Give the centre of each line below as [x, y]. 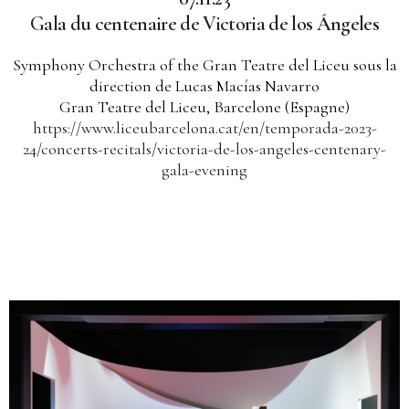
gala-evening [204, 169]
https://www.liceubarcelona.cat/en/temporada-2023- [204, 127]
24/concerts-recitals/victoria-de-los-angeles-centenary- [204, 148]
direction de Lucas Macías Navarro [204, 85]
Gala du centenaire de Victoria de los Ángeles [204, 23]
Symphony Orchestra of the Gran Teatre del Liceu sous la [204, 64]
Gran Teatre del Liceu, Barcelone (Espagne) [204, 106]
